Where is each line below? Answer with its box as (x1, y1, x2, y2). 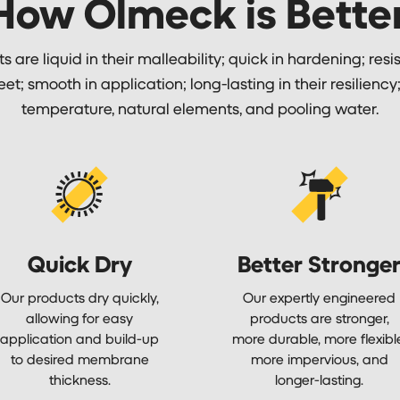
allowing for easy (26, 308, 134, 326)
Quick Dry (27, 249, 132, 277)
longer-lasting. (275, 370, 364, 387)
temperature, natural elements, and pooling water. (21, 98, 379, 118)
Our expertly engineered (243, 287, 396, 305)
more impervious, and (250, 349, 388, 367)
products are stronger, (249, 308, 389, 326)
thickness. (48, 370, 111, 387)
